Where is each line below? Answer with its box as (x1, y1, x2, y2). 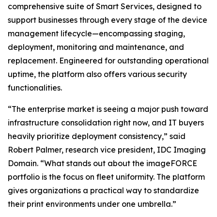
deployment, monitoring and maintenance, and (8, 42, 184, 52)
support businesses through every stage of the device (8, 15, 207, 25)
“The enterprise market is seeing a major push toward (8, 104, 208, 114)
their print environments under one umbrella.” (8, 199, 176, 209)
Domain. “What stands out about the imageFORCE (8, 158, 197, 168)
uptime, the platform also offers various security (8, 69, 187, 79)
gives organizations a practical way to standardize (8, 186, 199, 195)
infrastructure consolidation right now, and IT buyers (8, 118, 204, 127)
